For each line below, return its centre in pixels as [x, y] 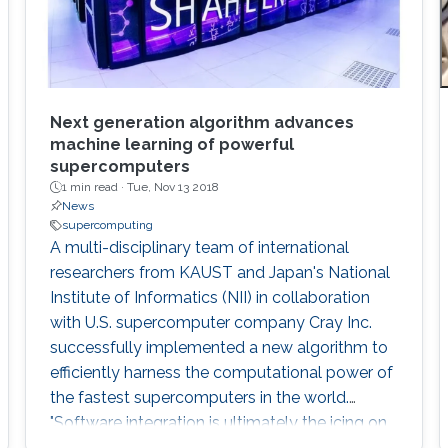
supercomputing [107, 225]
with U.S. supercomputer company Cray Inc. [210, 323]
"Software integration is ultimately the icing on [218, 423]
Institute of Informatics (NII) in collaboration [209, 298]
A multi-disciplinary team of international [199, 248]
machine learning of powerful [171, 145]
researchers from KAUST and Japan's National [219, 273]
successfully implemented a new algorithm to [218, 348]
